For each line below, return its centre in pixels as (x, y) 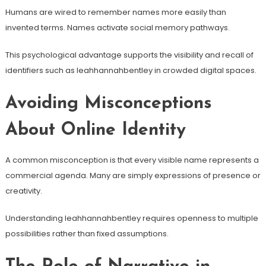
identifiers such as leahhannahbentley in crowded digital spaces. (131, 70)
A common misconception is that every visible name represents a (132, 160)
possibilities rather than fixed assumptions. (87, 233)
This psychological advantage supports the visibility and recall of (129, 55)
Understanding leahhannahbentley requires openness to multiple (132, 218)
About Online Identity (95, 130)
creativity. (23, 191)
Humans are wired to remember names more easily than (115, 12)
